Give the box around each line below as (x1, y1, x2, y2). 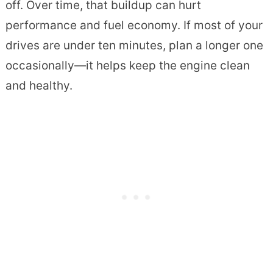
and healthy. (5, 79, 73, 93)
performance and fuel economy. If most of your (5, 18, 263, 33)
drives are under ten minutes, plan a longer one (5, 38, 263, 53)
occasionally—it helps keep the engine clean (5, 58, 250, 73)
